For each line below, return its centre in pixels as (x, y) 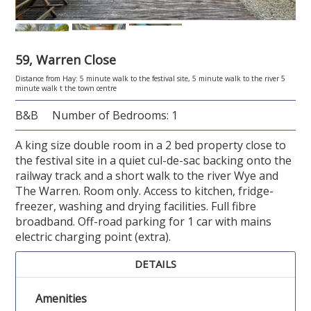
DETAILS (155, 264)
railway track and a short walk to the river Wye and (147, 175)
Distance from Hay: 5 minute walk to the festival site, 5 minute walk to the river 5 (151, 78)
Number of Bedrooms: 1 (115, 115)
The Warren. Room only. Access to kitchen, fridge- (145, 191)
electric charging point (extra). (93, 236)
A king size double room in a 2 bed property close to (151, 145)
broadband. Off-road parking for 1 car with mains (144, 221)
